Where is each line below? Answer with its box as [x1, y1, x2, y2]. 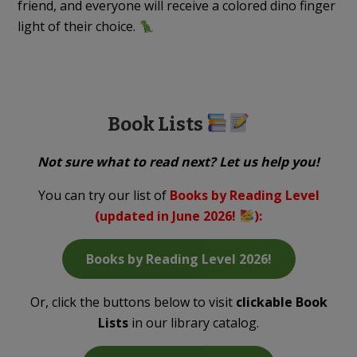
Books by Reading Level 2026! [85, 249, 272, 268]
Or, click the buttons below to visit [29, 292, 236, 311]
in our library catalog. [128, 313, 259, 331]
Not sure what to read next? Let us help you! [37, 152, 320, 171]
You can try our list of [37, 186, 170, 204]
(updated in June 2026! [95, 206, 240, 225]
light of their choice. [18, 17, 139, 35]
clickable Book [235, 292, 328, 311]
